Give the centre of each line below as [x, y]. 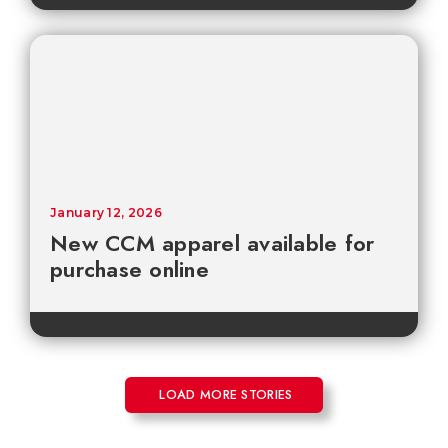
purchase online [129, 268]
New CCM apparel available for [212, 242]
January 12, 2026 [106, 212]
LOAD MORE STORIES [226, 394]
